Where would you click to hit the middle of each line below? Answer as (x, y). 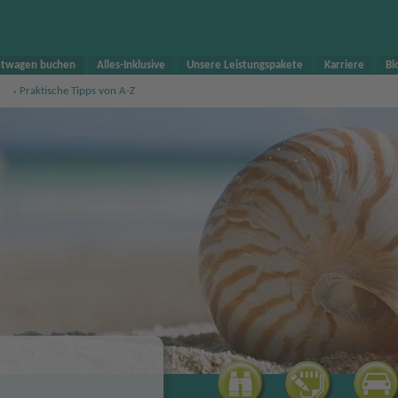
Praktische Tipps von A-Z (77, 91)
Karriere (344, 65)
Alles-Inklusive (131, 65)
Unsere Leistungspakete (244, 65)
